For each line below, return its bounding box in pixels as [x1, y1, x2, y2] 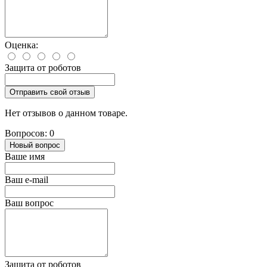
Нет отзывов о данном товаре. [5, 107, 128, 118]
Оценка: [5, 39, 38, 50]
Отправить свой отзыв [10, 87, 90, 97]
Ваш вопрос [5, 197, 54, 208]
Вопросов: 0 [5, 128, 54, 138]
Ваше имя [5, 151, 45, 162]
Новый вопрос [10, 140, 60, 150]
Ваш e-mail [5, 174, 48, 185]
